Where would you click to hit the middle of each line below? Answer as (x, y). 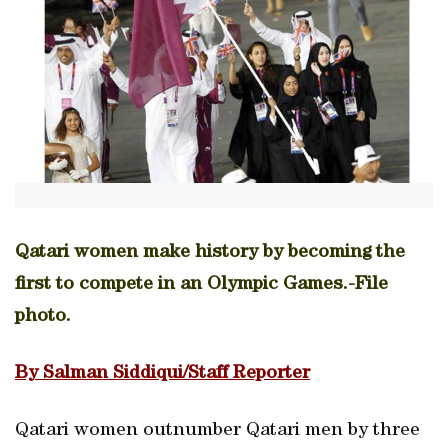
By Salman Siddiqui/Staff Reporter (162, 374)
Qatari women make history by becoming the (210, 253)
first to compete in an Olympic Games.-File (201, 285)
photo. (43, 317)
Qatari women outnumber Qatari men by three (217, 431)
